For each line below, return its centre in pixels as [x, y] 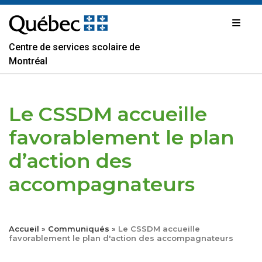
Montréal [28, 61]
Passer [24, 10]
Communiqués [79, 229]
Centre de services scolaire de [74, 47]
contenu [26, 32]
